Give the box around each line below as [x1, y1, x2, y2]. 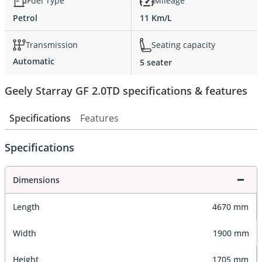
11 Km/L [140, 12, 172, 23]
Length [13, 201, 40, 212]
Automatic [13, 55, 54, 67]
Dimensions [13, 174, 60, 185]
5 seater [140, 56, 172, 68]
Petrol [13, 12, 37, 23]
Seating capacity [151, 39, 215, 51]
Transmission [26, 39, 78, 51]
